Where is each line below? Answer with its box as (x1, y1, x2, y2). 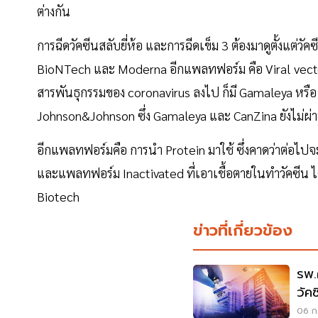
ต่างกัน (37, 3, 73, 20)
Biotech (37, 188, 82, 205)
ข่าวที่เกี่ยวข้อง (192, 219, 292, 243)
